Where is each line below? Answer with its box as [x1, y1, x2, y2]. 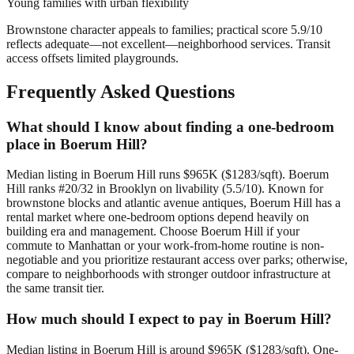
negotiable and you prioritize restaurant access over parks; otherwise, [6, 253, 348, 267]
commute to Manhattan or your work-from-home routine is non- [6, 239, 324, 253]
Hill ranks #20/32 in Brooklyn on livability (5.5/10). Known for [6, 182, 323, 196]
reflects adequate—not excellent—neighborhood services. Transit [6, 36, 330, 51]
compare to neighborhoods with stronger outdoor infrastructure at [6, 267, 330, 281]
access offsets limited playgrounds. [6, 51, 179, 65]
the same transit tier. [6, 281, 104, 296]
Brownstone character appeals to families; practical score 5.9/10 [6, 22, 322, 36]
